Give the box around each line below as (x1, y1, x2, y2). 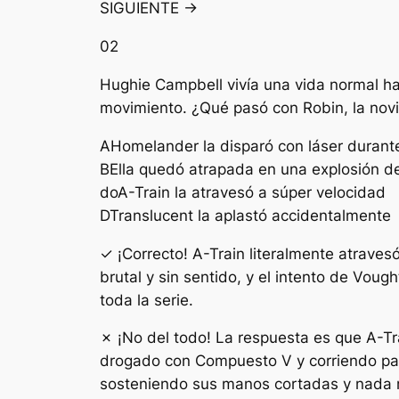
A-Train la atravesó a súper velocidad (118, 183, 386, 201)
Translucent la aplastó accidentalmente (110, 206, 391, 224)
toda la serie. (100, 290, 193, 309)
